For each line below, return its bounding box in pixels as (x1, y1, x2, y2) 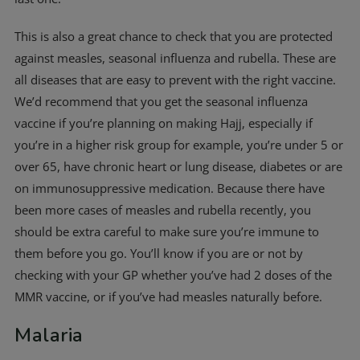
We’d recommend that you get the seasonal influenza (14, 93, 308, 109)
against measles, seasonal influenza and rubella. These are (14, 50, 336, 66)
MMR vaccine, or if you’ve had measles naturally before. (14, 288, 322, 305)
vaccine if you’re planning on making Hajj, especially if (14, 115, 313, 131)
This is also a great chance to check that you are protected (14, 28, 333, 44)
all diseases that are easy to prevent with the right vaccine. (14, 72, 336, 88)
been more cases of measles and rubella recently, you (14, 202, 311, 218)
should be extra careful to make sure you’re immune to (14, 223, 319, 239)
